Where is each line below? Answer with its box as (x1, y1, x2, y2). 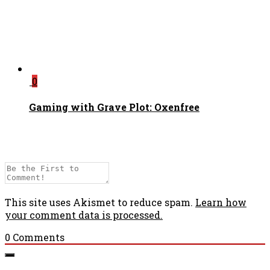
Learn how (195, 195, 246, 209)
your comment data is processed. (5, 208, 163, 221)
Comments (10, 230, 64, 243)
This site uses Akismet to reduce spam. (5, 195, 195, 209)
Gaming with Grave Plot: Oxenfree (29, 100, 199, 113)
